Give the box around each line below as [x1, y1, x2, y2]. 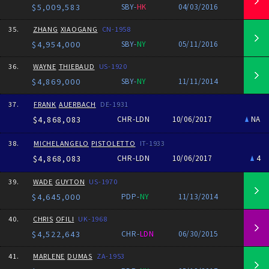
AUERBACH [58, 100, 96, 109]
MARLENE [32, 252, 65, 261]
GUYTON [55, 177, 85, 186]
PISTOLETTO [91, 139, 136, 148]
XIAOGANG [60, 25, 98, 34]
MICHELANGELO [34, 139, 89, 148]
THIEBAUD [58, 62, 95, 71]
